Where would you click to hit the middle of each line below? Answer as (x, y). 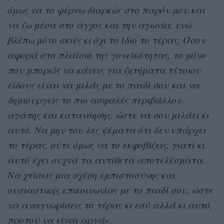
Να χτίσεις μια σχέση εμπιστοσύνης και (91, 174)
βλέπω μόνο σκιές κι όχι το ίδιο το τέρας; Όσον (106, 39)
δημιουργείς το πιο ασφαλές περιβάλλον (94, 99)
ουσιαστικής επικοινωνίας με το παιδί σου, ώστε (110, 189)
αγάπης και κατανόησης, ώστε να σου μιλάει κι (108, 114)
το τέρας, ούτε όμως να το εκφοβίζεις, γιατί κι (106, 144)
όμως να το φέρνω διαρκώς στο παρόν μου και (106, 9)
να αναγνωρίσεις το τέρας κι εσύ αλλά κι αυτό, (110, 204)
